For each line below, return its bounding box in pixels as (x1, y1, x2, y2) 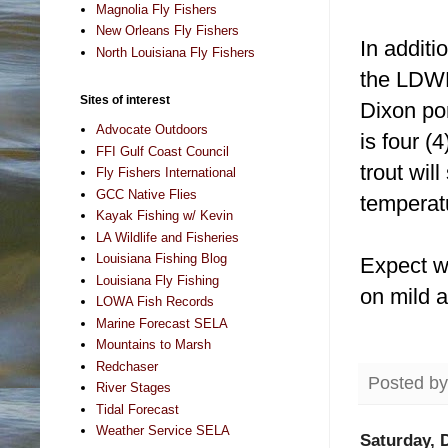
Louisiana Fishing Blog (96, 251, 228, 267)
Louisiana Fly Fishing (96, 272, 220, 288)
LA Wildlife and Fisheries (96, 229, 240, 245)
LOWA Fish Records (96, 294, 215, 310)
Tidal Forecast (96, 401, 180, 417)
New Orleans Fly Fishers (96, 23, 240, 39)
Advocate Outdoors (96, 122, 209, 138)
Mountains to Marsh (96, 337, 212, 353)
